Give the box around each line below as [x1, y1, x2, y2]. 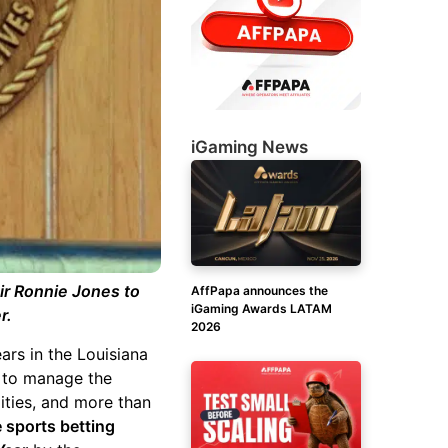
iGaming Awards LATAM [191, 301, 332, 316]
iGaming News [191, 137, 308, 157]
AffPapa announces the [191, 283, 328, 298]
